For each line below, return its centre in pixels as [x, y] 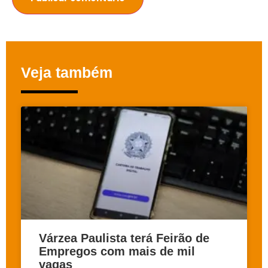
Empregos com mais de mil [117, 251]
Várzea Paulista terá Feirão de [124, 238]
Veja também [67, 72]
